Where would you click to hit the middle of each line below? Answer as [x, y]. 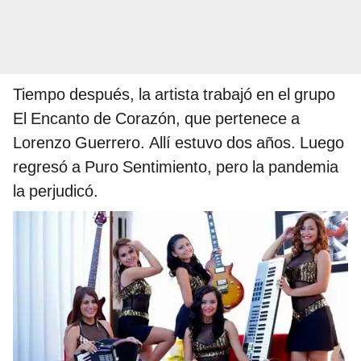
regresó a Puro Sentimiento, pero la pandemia [176, 166]
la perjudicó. [56, 191]
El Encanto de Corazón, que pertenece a [156, 118]
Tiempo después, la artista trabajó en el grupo [174, 94]
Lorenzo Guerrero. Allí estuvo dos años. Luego [178, 142]
